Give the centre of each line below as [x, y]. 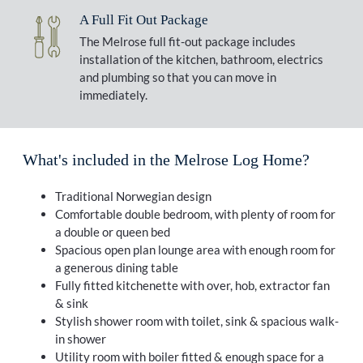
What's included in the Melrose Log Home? [166, 161]
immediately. [113, 95]
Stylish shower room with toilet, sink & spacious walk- [196, 320]
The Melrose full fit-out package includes [187, 42]
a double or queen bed [112, 231]
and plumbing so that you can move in [177, 77]
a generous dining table [116, 267]
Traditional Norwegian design [133, 196]
